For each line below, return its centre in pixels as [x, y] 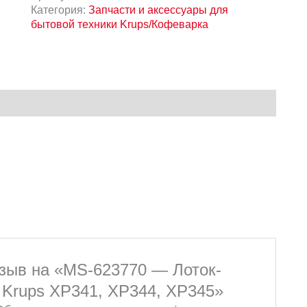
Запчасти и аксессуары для [158, 9]
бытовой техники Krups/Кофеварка [119, 24]
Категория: [59, 9]
